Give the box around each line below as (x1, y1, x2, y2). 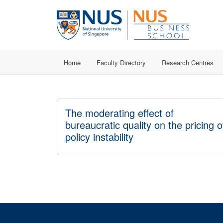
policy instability (65, 129, 133, 144)
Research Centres (162, 57, 214, 67)
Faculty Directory (97, 57, 146, 67)
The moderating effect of (65, 106, 174, 120)
